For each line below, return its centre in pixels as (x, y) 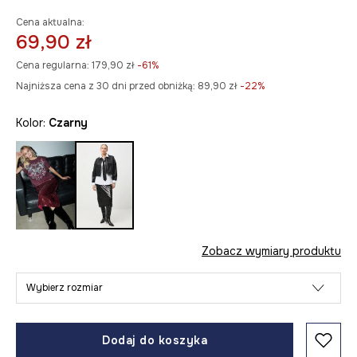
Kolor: (32, 123)
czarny (72, 123)
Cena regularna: (53, 65)
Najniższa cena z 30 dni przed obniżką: (106, 86)
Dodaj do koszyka (155, 341)
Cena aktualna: (50, 22)
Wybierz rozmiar (65, 288)
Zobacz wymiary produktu (271, 251)
